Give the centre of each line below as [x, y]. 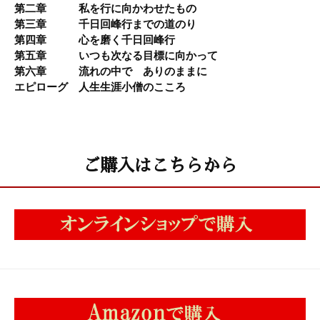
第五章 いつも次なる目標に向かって [116, 55]
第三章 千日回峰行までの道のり [105, 24]
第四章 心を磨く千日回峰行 [95, 40]
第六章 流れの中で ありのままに [111, 71]
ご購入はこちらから [160, 164]
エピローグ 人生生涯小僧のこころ [100, 87]
